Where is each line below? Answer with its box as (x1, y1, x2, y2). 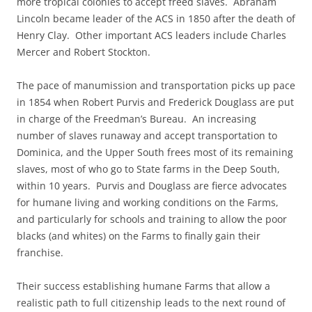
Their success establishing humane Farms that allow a (17, 279, 270, 292)
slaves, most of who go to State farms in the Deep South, (17, 162, 280, 175)
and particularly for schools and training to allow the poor (17, 212, 287, 226)
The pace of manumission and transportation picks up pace (17, 79, 295, 92)
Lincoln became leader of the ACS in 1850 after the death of (17, 12, 295, 25)
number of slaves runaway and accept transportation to (17, 129, 277, 142)
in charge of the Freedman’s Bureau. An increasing (17, 112, 256, 125)
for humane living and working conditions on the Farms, (17, 196, 279, 209)
